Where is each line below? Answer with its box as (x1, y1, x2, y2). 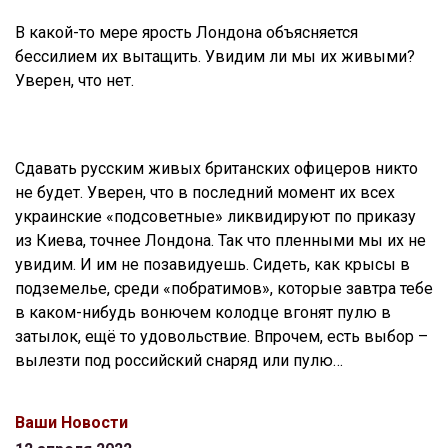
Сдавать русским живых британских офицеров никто (15, 158, 418, 178)
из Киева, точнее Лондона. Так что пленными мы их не (15, 230, 426, 250)
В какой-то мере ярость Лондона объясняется (15, 22, 358, 42)
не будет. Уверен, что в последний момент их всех (15, 182, 395, 202)
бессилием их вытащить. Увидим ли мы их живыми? (15, 46, 415, 66)
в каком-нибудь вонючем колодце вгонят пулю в (15, 302, 391, 322)
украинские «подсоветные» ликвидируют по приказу (15, 206, 416, 226)
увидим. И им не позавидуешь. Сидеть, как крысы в (15, 254, 410, 274)
